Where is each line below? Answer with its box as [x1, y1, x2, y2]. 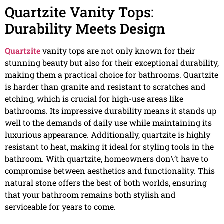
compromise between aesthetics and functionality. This [5, 165, 215, 176]
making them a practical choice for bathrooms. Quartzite [5, 69, 218, 80]
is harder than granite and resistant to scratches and [5, 81, 206, 92]
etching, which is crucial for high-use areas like [5, 93, 183, 104]
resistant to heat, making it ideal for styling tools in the [5, 141, 214, 152]
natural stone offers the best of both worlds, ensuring [5, 177, 207, 188]
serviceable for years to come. [5, 201, 116, 212]
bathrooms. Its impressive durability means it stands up [5, 105, 216, 116]
